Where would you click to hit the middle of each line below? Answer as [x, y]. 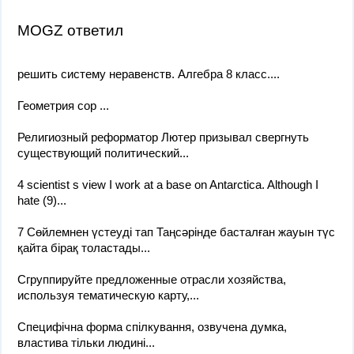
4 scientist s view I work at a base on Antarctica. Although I [168, 185]
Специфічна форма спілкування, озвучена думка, [152, 327]
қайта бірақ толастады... [84, 248]
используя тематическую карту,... [108, 295]
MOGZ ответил [70, 30]
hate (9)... [42, 200]
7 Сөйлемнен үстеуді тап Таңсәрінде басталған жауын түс [176, 232]
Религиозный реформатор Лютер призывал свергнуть [163, 137]
